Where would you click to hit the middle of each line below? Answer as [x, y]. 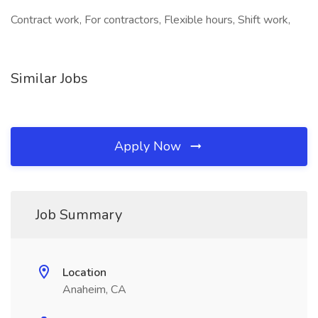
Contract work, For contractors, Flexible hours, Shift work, [150, 20]
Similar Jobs [49, 78]
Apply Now [149, 146]
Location [84, 273]
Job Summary [79, 215]
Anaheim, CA [94, 290]
